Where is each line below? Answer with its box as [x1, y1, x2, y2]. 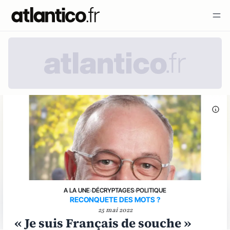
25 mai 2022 [98, 206, 132, 214]
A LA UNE [64, 186, 90, 194]
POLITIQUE [136, 186, 166, 194]
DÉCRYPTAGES [92, 186, 134, 194]
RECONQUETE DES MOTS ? [70, 195, 160, 204]
